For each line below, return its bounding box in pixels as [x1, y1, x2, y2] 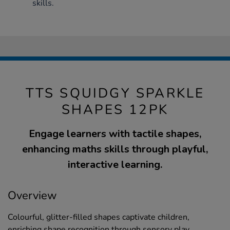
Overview [8, 188, 57, 204]
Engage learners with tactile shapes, [29, 127, 201, 141]
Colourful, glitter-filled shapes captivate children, [8, 212, 189, 223]
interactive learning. [68, 158, 162, 172]
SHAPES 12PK [61, 101, 169, 119]
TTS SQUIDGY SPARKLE [25, 84, 205, 103]
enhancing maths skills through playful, [22, 142, 208, 157]
